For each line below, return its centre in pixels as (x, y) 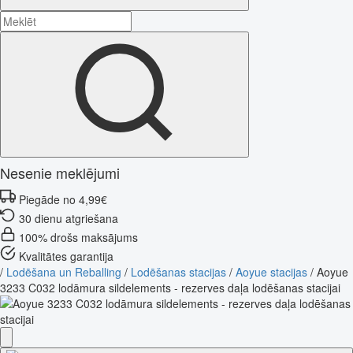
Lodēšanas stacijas (178, 271)
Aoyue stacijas (271, 271)
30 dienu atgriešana (69, 218)
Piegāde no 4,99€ (63, 199)
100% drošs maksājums (78, 237)
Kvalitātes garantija (66, 256)
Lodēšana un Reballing (64, 271)
